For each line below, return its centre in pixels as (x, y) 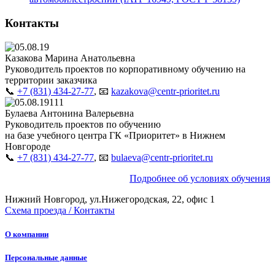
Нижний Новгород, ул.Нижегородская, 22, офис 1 (110, 199)
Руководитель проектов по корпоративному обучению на (125, 69)
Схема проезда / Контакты (60, 210)
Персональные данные (46, 258)
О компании (27, 234)
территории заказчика (51, 80)
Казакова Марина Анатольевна (70, 58)
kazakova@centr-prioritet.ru (165, 91)
